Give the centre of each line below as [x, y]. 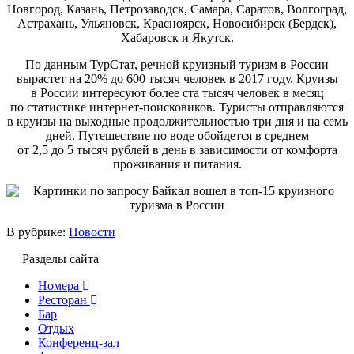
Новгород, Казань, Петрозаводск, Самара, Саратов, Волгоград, [177, 9]
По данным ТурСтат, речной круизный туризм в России [177, 64]
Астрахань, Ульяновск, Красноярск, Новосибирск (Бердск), [177, 23]
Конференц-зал [79, 342]
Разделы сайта [60, 258]
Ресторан [62, 299]
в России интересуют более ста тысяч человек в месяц [177, 92]
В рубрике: [38, 232]
